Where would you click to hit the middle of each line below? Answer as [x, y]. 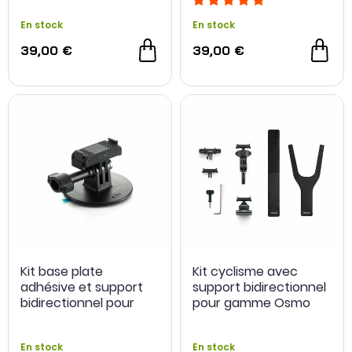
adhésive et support [82, 287]
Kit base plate [62, 271]
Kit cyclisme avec [245, 271]
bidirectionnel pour [77, 303]
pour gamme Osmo [251, 303]
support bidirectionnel [259, 287]
